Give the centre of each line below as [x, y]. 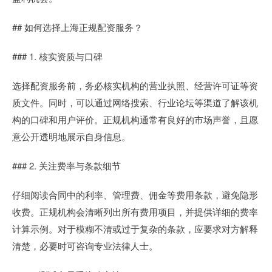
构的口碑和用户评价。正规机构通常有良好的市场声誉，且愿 [135, 119]
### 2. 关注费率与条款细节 [66, 165]
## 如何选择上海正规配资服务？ [77, 27]
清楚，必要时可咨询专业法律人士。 [85, 245]
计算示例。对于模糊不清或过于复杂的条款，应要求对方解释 [135, 228]
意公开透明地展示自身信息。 [71, 136]
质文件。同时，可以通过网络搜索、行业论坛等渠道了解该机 [135, 102]
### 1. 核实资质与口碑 [57, 56]
